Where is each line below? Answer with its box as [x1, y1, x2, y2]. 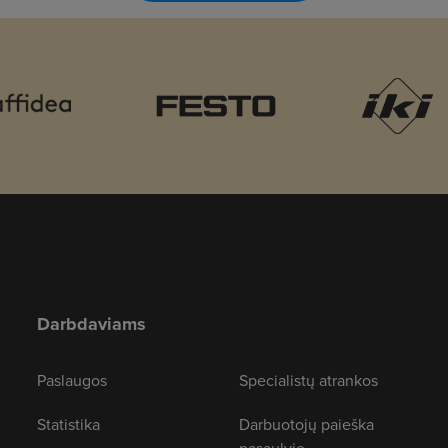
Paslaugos [36, 369, 107, 391]
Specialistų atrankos [239, 369, 378, 391]
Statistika [36, 413, 100, 435]
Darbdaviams [36, 311, 146, 337]
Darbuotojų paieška [239, 413, 374, 435]
